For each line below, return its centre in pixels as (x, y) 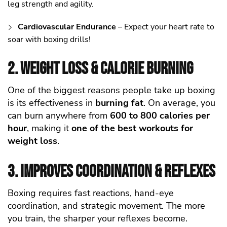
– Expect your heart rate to (165, 27)
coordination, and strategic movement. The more (106, 206)
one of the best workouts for (132, 128)
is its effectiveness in (51, 103)
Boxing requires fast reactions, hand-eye (91, 193)
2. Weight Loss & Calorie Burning (100, 69)
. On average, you (179, 103)
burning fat (119, 103)
